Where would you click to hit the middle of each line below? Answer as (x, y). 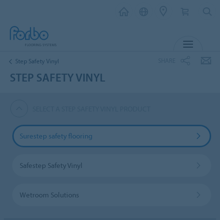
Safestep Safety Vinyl (51, 165)
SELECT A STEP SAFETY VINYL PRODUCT (92, 109)
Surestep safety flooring (56, 136)
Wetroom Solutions (49, 194)
